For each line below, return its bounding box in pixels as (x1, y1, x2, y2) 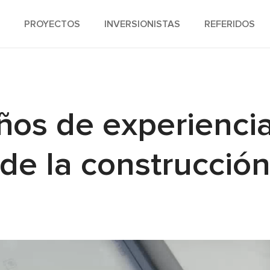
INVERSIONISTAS (104, 19, 180, 29)
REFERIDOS (204, 19, 255, 29)
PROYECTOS (24, 19, 80, 29)
